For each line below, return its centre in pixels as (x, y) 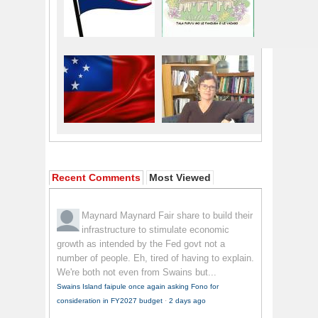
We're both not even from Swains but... (137, 273)
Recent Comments (96, 178)
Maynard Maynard (120, 216)
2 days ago (187, 301)
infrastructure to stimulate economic (155, 230)
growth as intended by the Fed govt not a (141, 244)
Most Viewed (180, 178)
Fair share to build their (205, 216)
